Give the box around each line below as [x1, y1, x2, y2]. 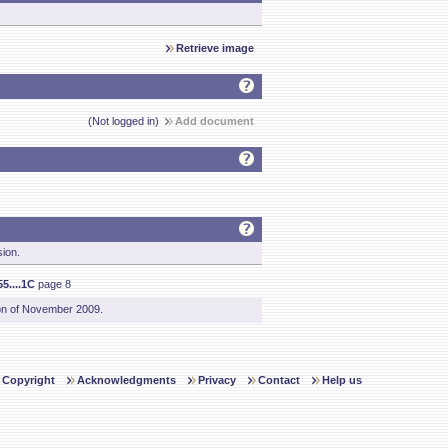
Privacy [198, 374, 236, 386]
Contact [258, 374, 300, 386]
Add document [175, 115, 254, 127]
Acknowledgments [77, 374, 176, 386]
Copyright [2, 374, 55, 386]
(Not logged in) [88, 115, 165, 127]
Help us [322, 374, 362, 386]
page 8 [35, 278, 71, 290]
